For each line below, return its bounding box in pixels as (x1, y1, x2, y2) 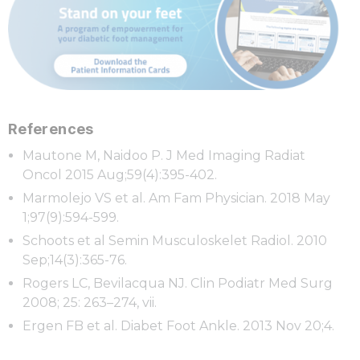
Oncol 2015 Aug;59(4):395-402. (22, 167, 217, 183)
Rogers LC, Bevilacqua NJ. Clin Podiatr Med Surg (22, 276, 333, 292)
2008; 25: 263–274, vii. (22, 295, 157, 311)
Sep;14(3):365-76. (22, 252, 127, 268)
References (8, 121, 94, 138)
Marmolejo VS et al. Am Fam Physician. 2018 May (22, 190, 330, 207)
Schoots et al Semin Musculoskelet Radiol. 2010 (22, 233, 327, 249)
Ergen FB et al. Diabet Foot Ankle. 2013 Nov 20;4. (22, 318, 334, 334)
